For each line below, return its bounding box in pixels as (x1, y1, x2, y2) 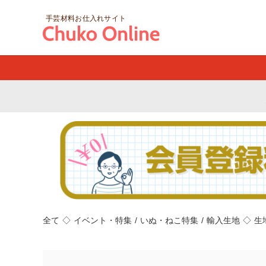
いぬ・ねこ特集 (140, 216, 198, 226)
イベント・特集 (74, 216, 132, 226)
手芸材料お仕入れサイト (46, 14, 126, 23)
